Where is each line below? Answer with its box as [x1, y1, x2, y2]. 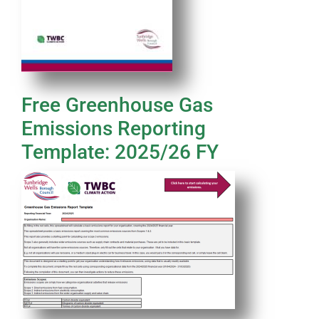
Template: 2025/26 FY [21, 140, 219, 164]
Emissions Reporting [21, 117, 206, 141]
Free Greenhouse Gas [21, 93, 213, 117]
